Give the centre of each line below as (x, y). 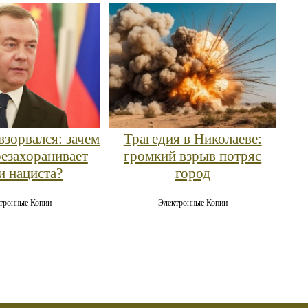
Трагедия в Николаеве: (192, 139)
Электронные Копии (192, 203)
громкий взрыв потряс (193, 156)
